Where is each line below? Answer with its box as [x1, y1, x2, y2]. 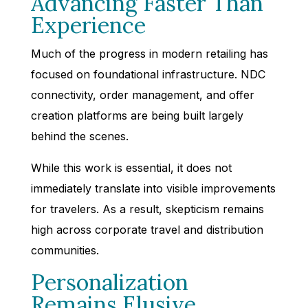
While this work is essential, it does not [30, 160, 232, 175]
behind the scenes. [30, 129, 129, 143]
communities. [30, 243, 99, 257]
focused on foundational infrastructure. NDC [30, 67, 265, 81]
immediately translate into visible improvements [30, 181, 276, 195]
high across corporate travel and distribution [30, 222, 263, 236]
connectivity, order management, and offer [30, 87, 254, 102]
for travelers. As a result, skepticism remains [30, 201, 264, 216]
